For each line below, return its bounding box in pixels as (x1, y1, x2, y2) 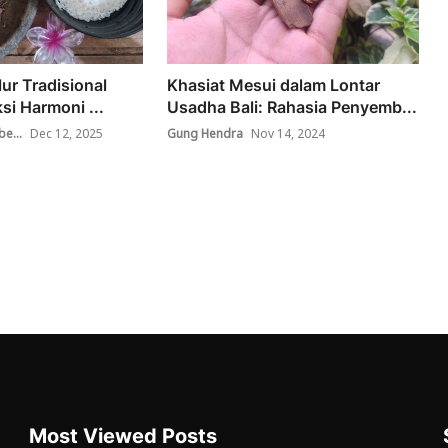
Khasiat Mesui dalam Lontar (167, 74, 381, 95)
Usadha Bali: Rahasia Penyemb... (167, 96, 418, 117)
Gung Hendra (167, 121, 244, 148)
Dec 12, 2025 (29, 121, 103, 148)
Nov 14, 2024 (251, 121, 326, 148)
